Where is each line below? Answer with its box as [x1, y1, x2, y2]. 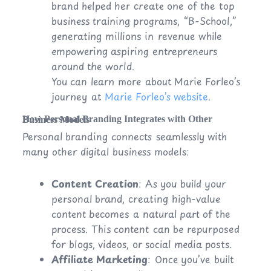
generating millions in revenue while [51, 28, 222, 44]
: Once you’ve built [147, 252, 234, 267]
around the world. [51, 59, 134, 74]
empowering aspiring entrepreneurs [51, 44, 217, 59]
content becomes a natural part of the [51, 206, 230, 221]
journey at [51, 89, 102, 104]
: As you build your [138, 176, 226, 191]
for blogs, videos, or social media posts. [51, 237, 232, 252]
